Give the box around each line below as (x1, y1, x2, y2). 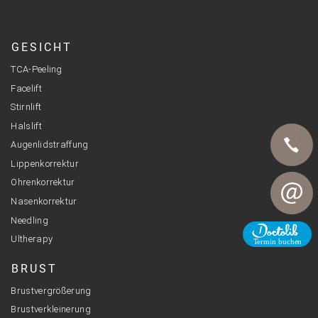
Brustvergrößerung (11, 285, 92, 296)
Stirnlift (11, 102, 42, 113)
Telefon (270, 182, 306, 194)
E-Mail (270, 230, 299, 242)
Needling (11, 214, 48, 226)
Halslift (11, 120, 42, 131)
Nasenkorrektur (11, 195, 77, 207)
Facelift (11, 82, 42, 94)
